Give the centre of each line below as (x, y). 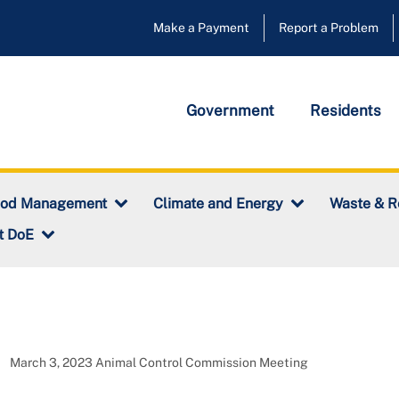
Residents (346, 110)
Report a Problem (329, 28)
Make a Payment (201, 28)
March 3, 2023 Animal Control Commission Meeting (159, 363)
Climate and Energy (219, 204)
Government (230, 110)
